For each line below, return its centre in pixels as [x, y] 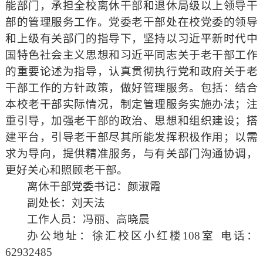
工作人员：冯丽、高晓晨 [89, 220]
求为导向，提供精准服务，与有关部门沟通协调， [131, 154]
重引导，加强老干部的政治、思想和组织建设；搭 [131, 121]
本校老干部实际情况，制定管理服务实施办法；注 [131, 104]
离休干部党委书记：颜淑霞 [94, 187]
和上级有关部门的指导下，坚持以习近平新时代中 [131, 39]
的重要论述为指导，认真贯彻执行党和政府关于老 [131, 72]
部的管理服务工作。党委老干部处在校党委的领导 [131, 22]
